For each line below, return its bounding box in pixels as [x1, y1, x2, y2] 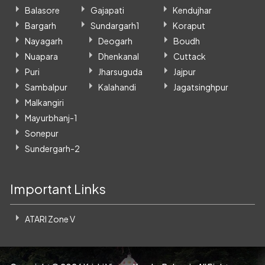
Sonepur [25, 127, 59, 138]
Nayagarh [25, 35, 63, 46]
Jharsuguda [98, 66, 143, 77]
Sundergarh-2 [25, 143, 80, 154]
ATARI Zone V [25, 213, 76, 224]
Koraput [173, 20, 206, 31]
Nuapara [25, 50, 59, 62]
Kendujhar [173, 4, 212, 15]
